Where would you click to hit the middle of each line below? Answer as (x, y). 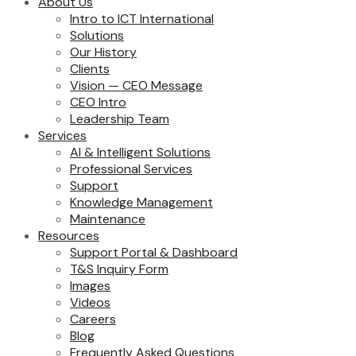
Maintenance (108, 219)
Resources (69, 235)
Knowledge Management (141, 202)
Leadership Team (120, 118)
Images (90, 285)
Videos (90, 302)
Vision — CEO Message (136, 85)
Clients (90, 68)
